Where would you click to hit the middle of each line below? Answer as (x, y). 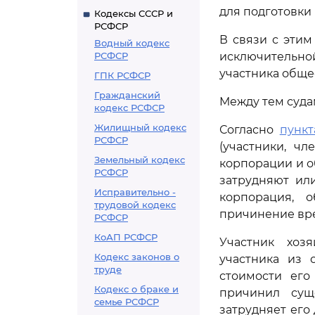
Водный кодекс (132, 43)
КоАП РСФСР (126, 237)
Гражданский (127, 95)
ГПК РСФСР (122, 75)
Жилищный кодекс (140, 127)
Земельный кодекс (140, 160)
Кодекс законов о (137, 257)
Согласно (250, 130)
